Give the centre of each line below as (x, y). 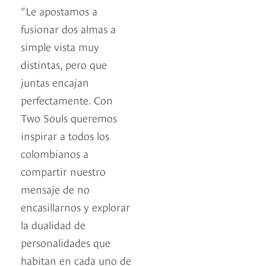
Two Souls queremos (69, 118)
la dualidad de (53, 224)
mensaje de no (55, 189)
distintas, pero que (64, 64)
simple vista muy (60, 46)
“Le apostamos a (59, 11)
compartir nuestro (63, 171)
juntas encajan (55, 82)
